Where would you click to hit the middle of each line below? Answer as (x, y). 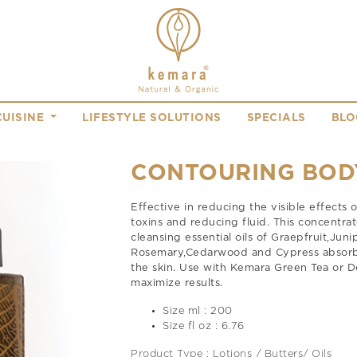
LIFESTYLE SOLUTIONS (152, 118)
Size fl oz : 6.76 (204, 326)
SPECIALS (276, 118)
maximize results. (177, 283)
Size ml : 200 (198, 311)
